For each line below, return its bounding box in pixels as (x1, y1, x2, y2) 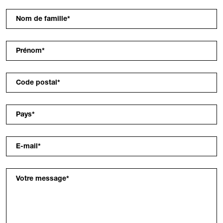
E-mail (16, 143, 38, 151)
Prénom (16, 48, 42, 55)
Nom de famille (16, 16, 67, 23)
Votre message (16, 176, 66, 183)
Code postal (16, 80, 57, 87)
